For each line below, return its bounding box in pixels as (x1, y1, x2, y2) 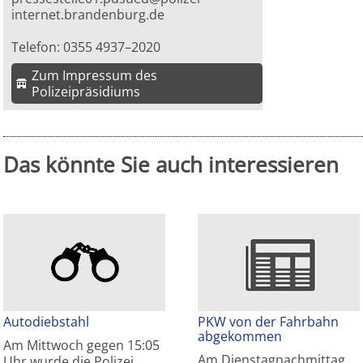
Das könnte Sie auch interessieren (3, 150, 339, 180)
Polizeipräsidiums (32, 83, 141, 101)
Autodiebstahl (3, 313, 89, 331)
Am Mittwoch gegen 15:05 (3, 336, 160, 355)
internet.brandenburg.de (11, 6, 165, 24)
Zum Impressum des (32, 66, 158, 85)
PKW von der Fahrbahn (198, 313, 339, 331)
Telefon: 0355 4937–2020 (11, 38, 161, 57)
